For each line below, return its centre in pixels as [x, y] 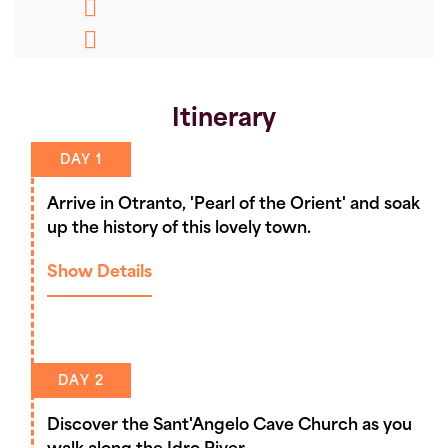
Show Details [99, 272]
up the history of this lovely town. [179, 228]
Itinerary [224, 119]
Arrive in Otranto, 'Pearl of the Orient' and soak [233, 204]
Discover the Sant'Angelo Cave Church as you [229, 425]
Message [101, 9]
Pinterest [101, 41]
